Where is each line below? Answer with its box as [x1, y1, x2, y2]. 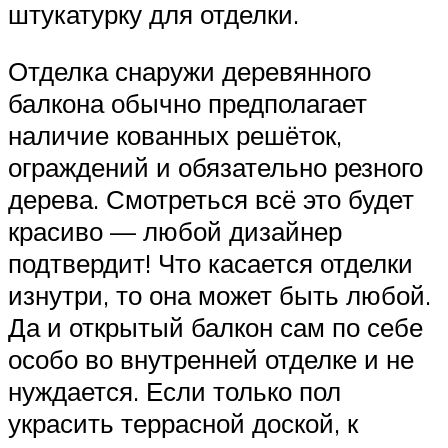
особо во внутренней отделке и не [8, 343, 414, 376]
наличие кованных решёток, [8, 119, 342, 152]
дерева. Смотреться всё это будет [8, 183, 414, 216]
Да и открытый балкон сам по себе [8, 311, 423, 344]
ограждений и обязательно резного [8, 151, 423, 184]
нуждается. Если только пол [8, 375, 341, 408]
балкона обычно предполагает [8, 87, 367, 120]
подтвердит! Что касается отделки [8, 247, 413, 280]
